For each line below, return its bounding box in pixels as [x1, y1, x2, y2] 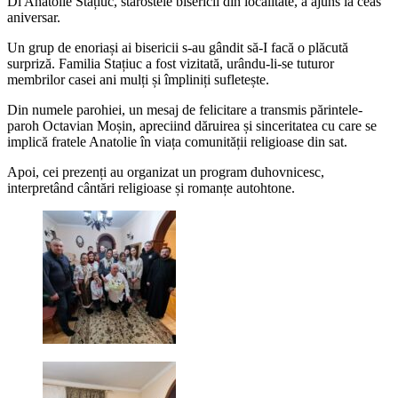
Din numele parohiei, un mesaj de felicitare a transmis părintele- [7, 102, 362, 118]
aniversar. [7, 10, 60, 26]
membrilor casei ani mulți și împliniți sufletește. [7, 72, 269, 88]
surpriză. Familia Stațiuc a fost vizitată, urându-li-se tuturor [7, 56, 334, 72]
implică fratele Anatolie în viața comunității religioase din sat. [7, 134, 347, 150]
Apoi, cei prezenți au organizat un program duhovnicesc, [7, 164, 324, 180]
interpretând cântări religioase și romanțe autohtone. [7, 180, 295, 196]
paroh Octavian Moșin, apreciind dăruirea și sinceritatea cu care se [7, 118, 377, 134]
